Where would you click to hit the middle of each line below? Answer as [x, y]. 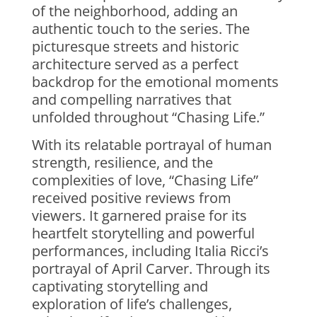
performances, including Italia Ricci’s [150, 251]
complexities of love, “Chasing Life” [145, 180]
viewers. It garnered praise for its [139, 215]
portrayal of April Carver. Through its [151, 269]
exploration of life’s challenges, [132, 304]
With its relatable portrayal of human [151, 145]
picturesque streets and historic [135, 46]
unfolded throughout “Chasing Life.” [148, 117]
